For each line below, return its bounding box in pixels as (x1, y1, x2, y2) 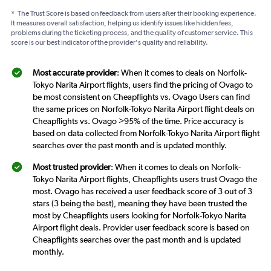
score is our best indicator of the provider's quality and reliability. (11, 38, 208, 47)
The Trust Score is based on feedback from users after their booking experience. (18, 9, 256, 18)
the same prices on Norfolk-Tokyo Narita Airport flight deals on (33, 104, 255, 114)
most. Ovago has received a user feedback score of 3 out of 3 (33, 186, 252, 197)
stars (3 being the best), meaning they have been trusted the (33, 198, 247, 209)
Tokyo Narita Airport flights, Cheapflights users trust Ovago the (33, 174, 257, 184)
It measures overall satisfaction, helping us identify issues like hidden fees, (11, 19, 233, 28)
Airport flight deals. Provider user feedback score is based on (33, 223, 250, 233)
